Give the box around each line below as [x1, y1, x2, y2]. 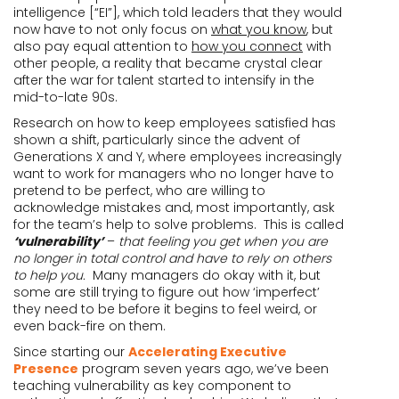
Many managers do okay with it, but [85, 266, 321, 284]
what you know [211, 20, 306, 38]
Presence [13, 360, 78, 378]
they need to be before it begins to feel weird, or [13, 300, 317, 318]
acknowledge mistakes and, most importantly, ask [13, 199, 335, 216]
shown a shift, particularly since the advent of [13, 131, 300, 149]
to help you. [13, 266, 85, 284]
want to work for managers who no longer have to [13, 165, 334, 183]
